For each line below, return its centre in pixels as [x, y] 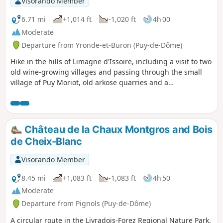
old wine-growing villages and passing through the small [106, 72]
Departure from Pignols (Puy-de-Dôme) [86, 204]
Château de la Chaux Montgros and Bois [117, 130]
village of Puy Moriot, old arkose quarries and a [89, 83]
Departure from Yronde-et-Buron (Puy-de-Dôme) [102, 45]
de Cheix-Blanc [46, 142]
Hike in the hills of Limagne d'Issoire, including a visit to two [111, 62]
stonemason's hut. [41, 93]
